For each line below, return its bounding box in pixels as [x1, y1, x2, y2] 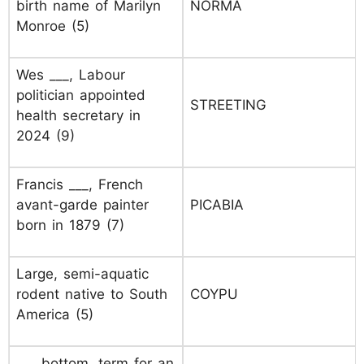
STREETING [190, 97, 266, 113]
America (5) [16, 306, 93, 323]
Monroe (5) [16, 18, 89, 34]
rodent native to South [16, 286, 167, 302]
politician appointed [16, 87, 145, 103]
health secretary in [16, 107, 141, 123]
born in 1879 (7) [16, 217, 124, 233]
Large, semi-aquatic [16, 266, 149, 282]
